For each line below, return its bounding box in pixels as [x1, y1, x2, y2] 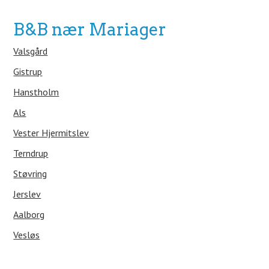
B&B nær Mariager [13, 19, 167, 40]
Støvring [13, 168, 47, 180]
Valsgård [13, 45, 48, 57]
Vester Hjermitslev [13, 127, 89, 139]
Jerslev [13, 188, 41, 200]
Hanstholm [13, 86, 59, 98]
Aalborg [13, 208, 45, 220]
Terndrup [13, 147, 49, 159]
